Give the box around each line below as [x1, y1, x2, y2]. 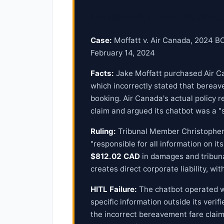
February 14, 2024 [90, 48, 155, 57]
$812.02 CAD [90, 151, 140, 161]
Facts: [90, 68, 114, 78]
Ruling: [90, 126, 116, 136]
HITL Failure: [90, 184, 137, 194]
